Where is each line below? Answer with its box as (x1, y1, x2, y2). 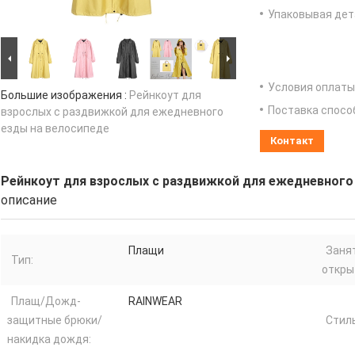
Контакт (270, 135, 314, 147)
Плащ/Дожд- (11, 295, 81, 308)
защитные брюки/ (7, 314, 102, 327)
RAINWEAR (128, 295, 182, 308)
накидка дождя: (7, 333, 91, 346)
